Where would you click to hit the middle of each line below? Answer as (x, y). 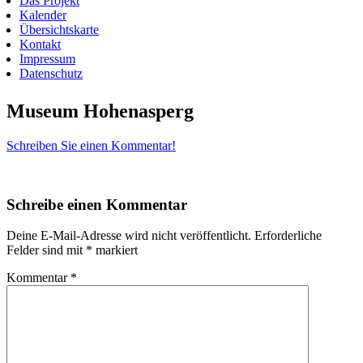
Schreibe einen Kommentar (97, 204)
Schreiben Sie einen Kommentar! (91, 145)
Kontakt (40, 44)
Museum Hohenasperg (100, 111)
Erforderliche (288, 236)
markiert (115, 250)
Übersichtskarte (59, 30)
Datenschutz (51, 73)
